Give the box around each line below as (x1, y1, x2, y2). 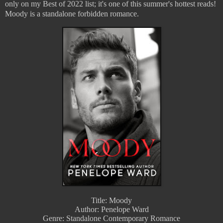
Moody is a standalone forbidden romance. (5, 9, 139, 18)
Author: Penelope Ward (74, 205, 149, 214)
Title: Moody (91, 196, 132, 205)
